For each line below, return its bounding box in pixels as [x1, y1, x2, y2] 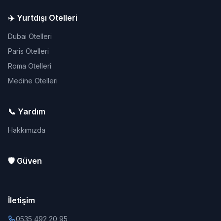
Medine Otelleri [8, 76, 58, 85]
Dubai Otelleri [8, 32, 52, 40]
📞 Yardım [8, 107, 45, 116]
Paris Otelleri [8, 47, 49, 55]
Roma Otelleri [8, 62, 51, 70]
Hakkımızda [8, 126, 45, 134]
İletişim [8, 195, 35, 205]
